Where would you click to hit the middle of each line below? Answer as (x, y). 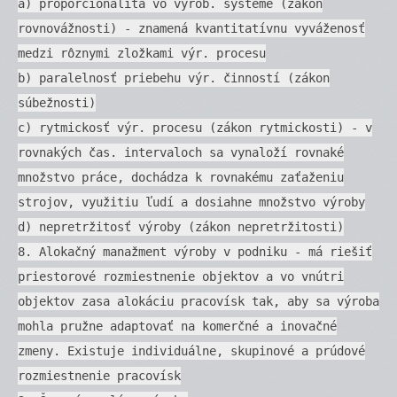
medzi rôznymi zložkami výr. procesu (142, 53)
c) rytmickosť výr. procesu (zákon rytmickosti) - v (195, 127)
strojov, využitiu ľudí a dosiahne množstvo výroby (191, 202)
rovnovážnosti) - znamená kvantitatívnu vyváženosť (191, 28)
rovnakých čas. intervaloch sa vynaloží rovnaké (181, 152)
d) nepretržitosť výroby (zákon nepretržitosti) (181, 226)
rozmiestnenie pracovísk (99, 375)
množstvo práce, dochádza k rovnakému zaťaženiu (181, 177)
